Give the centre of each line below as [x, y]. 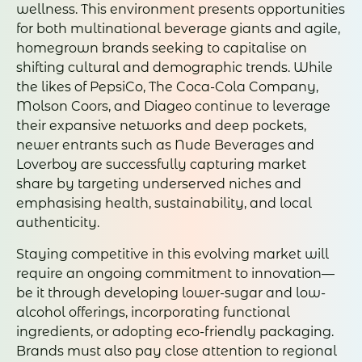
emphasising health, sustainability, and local [164, 204]
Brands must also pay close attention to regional [177, 351]
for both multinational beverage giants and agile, [178, 29]
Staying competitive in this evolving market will [173, 254]
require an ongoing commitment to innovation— [175, 273]
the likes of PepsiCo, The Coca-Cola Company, [167, 87]
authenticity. [58, 223]
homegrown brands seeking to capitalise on [162, 48]
